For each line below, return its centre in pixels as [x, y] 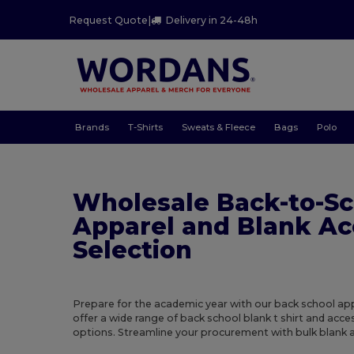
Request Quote [109, 20]
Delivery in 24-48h [212, 20]
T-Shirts [145, 127]
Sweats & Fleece [218, 127]
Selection [133, 250]
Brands [92, 127]
